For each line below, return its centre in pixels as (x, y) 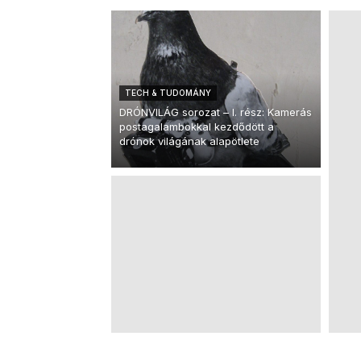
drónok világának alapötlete (189, 141)
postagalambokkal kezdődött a (197, 127)
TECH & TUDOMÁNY (168, 93)
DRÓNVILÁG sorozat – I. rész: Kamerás (216, 112)
